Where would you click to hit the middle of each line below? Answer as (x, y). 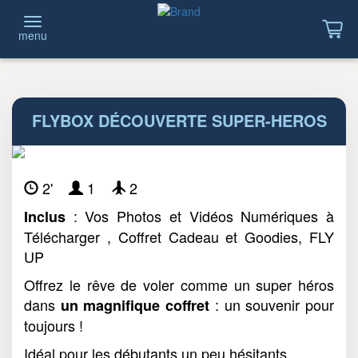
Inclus (45, 217)
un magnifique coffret (135, 305)
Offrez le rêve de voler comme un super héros (179, 284)
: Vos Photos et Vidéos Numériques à (200, 216)
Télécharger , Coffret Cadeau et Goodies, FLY (179, 237)
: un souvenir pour (272, 304)
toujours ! (54, 325)
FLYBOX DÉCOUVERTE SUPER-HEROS (179, 120)
